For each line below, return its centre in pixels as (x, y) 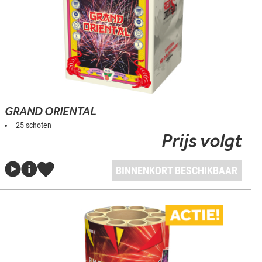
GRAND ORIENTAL (51, 111)
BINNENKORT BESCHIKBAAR (177, 170)
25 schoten (34, 125)
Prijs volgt (201, 140)
